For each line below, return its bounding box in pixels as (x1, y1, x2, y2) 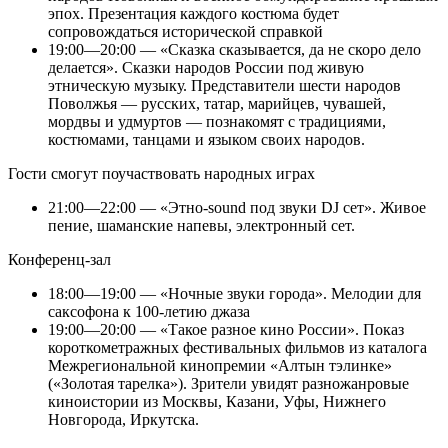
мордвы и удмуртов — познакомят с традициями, (48, 113, 386, 131)
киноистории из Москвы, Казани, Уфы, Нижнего (48, 393, 386, 411)
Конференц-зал (8, 251, 111, 269)
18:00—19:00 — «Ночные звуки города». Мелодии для (48, 285, 421, 303)
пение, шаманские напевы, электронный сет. (48, 217, 355, 235)
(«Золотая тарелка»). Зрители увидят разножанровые (48, 375, 409, 393)
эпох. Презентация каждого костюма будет (48, 5, 339, 23)
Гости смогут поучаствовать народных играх (8, 165, 315, 183)
